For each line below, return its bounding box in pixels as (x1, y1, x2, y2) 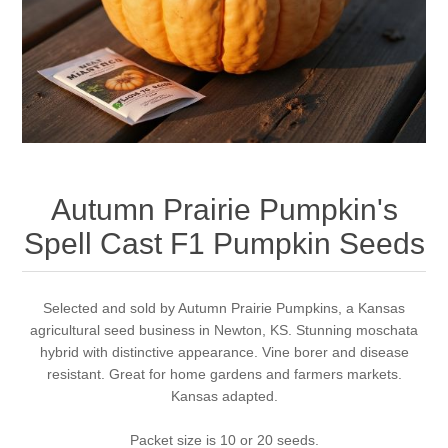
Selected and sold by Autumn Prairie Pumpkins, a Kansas (43, 300, 405, 317)
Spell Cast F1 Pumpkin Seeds (23, 227, 425, 261)
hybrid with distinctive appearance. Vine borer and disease (39, 344, 409, 361)
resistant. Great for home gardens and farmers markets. (46, 366, 402, 383)
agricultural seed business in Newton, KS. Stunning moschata (30, 322, 418, 339)
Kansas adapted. (170, 388, 278, 405)
